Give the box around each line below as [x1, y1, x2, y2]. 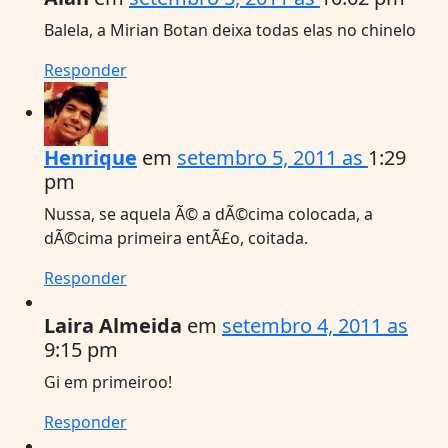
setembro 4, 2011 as [222, 311, 408, 339]
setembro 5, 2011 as [177, 143, 368, 171]
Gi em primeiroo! [44, 370, 172, 393]
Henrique [44, 143, 137, 171]
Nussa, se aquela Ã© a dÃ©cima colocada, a [44, 202, 373, 225]
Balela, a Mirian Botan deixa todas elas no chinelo [44, 18, 416, 41]
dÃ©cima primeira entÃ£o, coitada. [44, 226, 308, 249]
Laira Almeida [44, 311, 182, 339]
